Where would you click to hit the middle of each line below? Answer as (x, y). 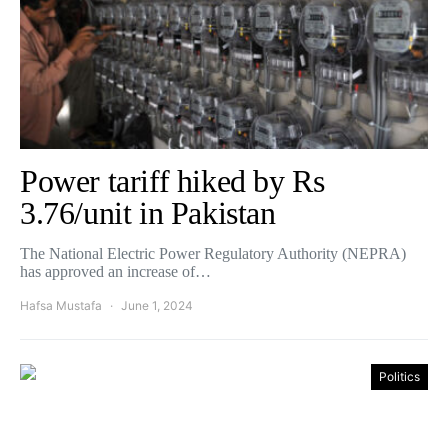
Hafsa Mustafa (61, 305)
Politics (399, 376)
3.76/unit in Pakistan (148, 213)
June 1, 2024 (157, 305)
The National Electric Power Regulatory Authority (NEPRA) (213, 253)
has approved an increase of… (115, 271)
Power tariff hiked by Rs (172, 181)
